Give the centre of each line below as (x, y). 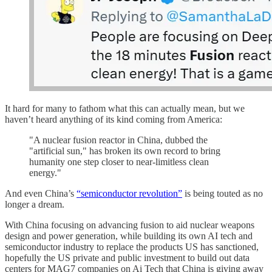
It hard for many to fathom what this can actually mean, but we (125, 108)
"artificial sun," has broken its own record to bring (125, 151)
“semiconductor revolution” (129, 193)
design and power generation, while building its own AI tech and (129, 236)
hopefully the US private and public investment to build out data (127, 257)
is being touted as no (223, 193)
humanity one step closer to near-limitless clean (119, 161)
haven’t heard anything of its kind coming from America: (114, 119)
